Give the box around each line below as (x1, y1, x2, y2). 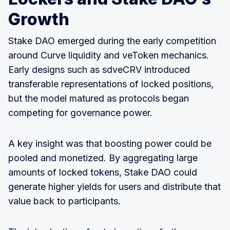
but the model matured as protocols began (8, 92, 189, 104)
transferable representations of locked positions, (8, 78, 214, 89)
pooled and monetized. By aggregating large (8, 152, 198, 163)
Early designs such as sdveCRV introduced (8, 64, 190, 75)
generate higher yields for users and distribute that (8, 181, 221, 192)
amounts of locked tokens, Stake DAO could (8, 166, 197, 178)
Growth (8, 9, 69, 29)
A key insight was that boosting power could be (8, 138, 212, 149)
